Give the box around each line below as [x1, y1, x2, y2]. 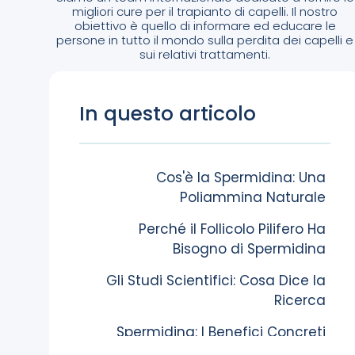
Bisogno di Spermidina [173, 239, 326, 258]
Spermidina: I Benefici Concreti [116, 323, 326, 342]
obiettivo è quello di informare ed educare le [74, 17, 336, 34]
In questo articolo [79, 100, 256, 128]
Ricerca [274, 291, 326, 310]
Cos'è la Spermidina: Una [156, 168, 326, 187]
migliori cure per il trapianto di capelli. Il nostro [72, 3, 338, 20]
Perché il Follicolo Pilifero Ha [139, 219, 326, 239]
